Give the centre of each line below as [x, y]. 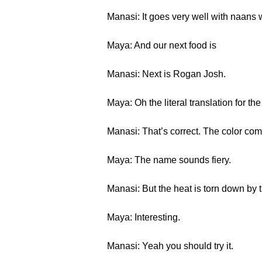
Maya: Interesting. [144, 217]
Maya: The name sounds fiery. [169, 160]
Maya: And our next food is [162, 45]
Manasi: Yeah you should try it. [170, 246]
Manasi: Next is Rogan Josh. [166, 74]
